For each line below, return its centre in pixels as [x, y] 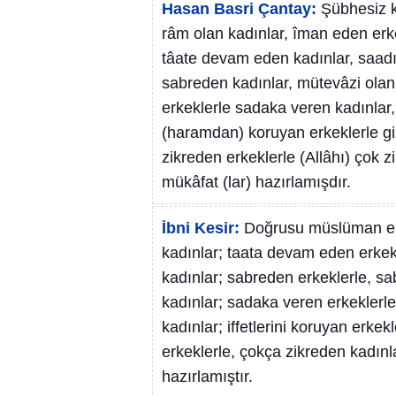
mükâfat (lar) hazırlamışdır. [256, 182]
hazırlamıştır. [207, 377]
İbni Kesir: [201, 228]
